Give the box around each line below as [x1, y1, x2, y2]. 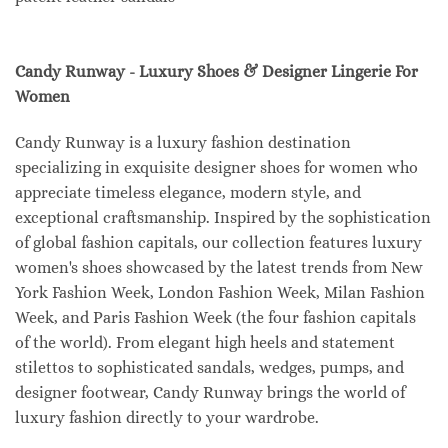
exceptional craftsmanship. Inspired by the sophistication [15, 208, 431, 228]
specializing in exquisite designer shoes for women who [15, 158, 418, 178]
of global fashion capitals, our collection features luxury [15, 233, 422, 253]
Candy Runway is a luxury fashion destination [15, 133, 351, 153]
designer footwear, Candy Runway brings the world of [15, 383, 405, 403]
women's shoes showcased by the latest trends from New [15, 258, 423, 278]
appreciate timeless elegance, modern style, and [15, 183, 361, 203]
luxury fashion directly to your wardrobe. [15, 408, 319, 428]
